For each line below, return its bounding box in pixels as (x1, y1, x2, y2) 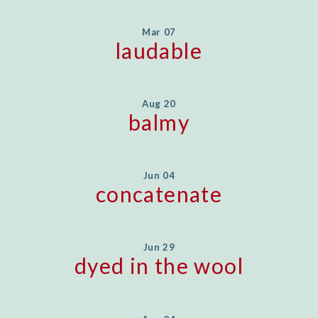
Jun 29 (143, 241, 175, 253)
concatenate (95, 181, 223, 207)
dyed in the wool (74, 253, 244, 279)
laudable (115, 37, 203, 63)
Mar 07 (142, 26, 176, 38)
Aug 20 (142, 97, 176, 109)
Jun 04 (143, 170, 175, 182)
